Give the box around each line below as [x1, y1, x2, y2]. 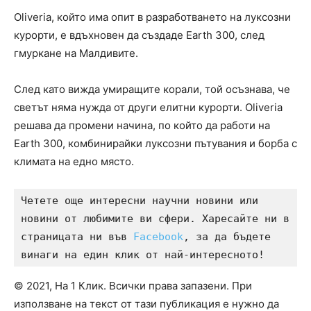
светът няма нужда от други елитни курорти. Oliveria [14, 101, 283, 115]
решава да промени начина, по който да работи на [14, 119, 270, 133]
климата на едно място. [14, 155, 134, 169]
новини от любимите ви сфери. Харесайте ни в [21, 212, 289, 226]
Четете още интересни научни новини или [21, 194, 258, 208]
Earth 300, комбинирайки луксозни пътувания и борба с [14, 137, 297, 151]
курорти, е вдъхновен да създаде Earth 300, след [14, 28, 264, 42]
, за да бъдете [183, 230, 271, 244]
